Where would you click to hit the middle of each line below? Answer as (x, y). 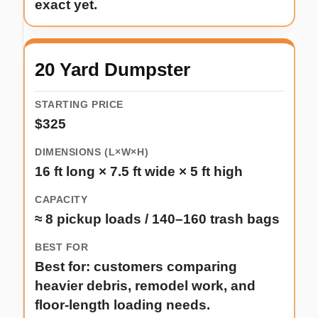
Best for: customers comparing (136, 267)
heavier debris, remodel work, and (145, 286)
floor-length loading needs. (122, 305)
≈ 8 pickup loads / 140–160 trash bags (157, 219)
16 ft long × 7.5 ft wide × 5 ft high (139, 172)
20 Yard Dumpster (113, 70)
